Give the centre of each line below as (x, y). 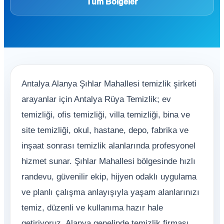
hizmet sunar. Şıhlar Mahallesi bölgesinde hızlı (108, 161)
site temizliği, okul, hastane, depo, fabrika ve (105, 130)
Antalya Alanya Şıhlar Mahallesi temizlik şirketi (109, 84)
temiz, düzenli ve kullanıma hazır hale (92, 208)
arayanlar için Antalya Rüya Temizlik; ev (96, 99)
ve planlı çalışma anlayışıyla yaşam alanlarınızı (110, 192)
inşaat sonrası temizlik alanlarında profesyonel (108, 146)
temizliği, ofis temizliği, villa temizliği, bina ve (106, 115)
